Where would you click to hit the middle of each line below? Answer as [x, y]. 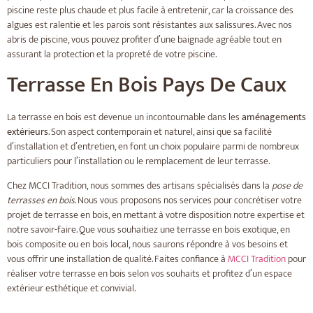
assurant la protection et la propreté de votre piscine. [112, 54]
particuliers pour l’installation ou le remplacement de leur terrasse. [138, 161]
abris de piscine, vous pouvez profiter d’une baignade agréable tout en [144, 40]
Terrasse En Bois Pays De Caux [147, 85]
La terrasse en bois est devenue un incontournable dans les [124, 117]
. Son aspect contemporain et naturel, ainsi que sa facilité [160, 131]
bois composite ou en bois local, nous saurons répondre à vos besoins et [147, 245]
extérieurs [28, 131]
